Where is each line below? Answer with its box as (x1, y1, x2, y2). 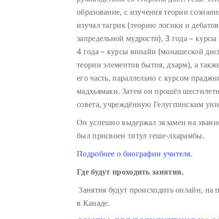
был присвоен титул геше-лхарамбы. (77, 130, 204, 141)
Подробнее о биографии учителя (77, 148, 191, 159)
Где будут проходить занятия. (77, 166, 184, 177)
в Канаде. (77, 197, 110, 208)
